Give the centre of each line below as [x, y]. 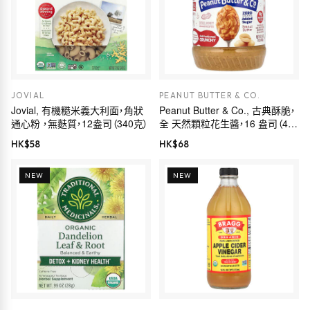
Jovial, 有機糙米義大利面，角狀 [77, 110]
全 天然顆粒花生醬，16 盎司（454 [229, 124]
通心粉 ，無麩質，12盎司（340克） [80, 124]
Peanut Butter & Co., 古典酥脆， [227, 110]
